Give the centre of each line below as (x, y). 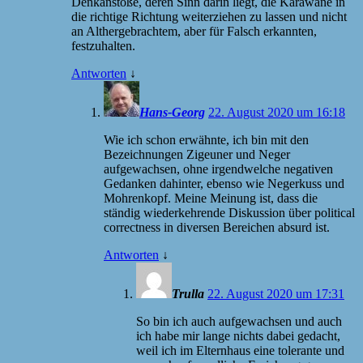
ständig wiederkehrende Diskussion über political (229, 212)
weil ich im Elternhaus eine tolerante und (240, 350)
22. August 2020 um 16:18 (277, 112)
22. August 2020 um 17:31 (276, 293)
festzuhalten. (103, 45)
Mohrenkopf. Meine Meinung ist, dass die (211, 198)
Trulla (188, 293)
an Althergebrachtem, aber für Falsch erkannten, (194, 31)
